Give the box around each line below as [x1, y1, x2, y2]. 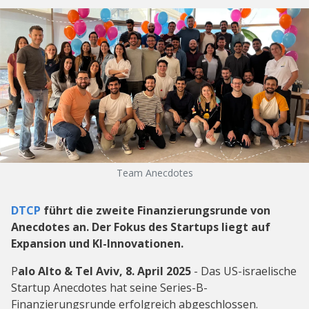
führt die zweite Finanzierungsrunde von [41, 202, 270, 218]
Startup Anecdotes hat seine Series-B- [11, 279, 208, 295]
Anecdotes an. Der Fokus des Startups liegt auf [11, 219, 270, 235]
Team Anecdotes [116, 166, 193, 179]
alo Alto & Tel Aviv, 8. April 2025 [18, 263, 191, 279]
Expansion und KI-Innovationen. [11, 235, 183, 251]
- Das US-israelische [191, 263, 297, 279]
